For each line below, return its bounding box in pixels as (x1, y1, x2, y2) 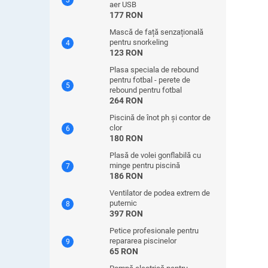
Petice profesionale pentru (109, 226, 199, 235)
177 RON (109, 10, 143, 20)
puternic (109, 199, 137, 208)
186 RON (109, 171, 143, 181)
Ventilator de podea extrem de (109, 188, 210, 197)
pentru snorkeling (109, 38, 168, 47)
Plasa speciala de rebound (109, 65, 199, 74)
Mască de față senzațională (109, 28, 203, 36)
